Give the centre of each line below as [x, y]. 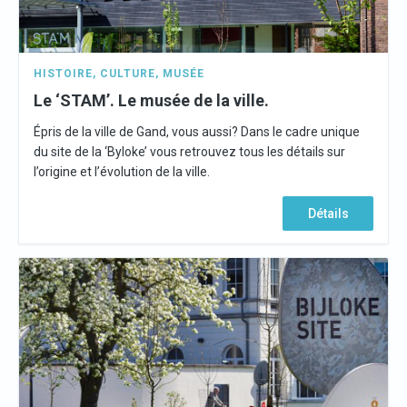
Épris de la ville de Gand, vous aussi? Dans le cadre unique [197, 132]
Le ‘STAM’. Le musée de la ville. [151, 100]
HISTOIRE [63, 74]
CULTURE [128, 74]
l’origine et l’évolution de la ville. [122, 172]
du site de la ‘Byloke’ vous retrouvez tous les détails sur [189, 152]
